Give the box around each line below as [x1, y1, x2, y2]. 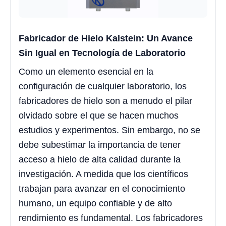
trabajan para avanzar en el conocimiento [19, 184, 185, 194]
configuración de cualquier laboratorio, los [19, 81, 187, 92]
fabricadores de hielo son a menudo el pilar [19, 96, 192, 106]
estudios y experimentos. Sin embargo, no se [19, 125, 200, 136]
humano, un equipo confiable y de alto [19, 198, 172, 209]
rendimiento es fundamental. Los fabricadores [19, 213, 203, 223]
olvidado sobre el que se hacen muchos [19, 110, 179, 121]
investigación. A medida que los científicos [19, 169, 188, 180]
